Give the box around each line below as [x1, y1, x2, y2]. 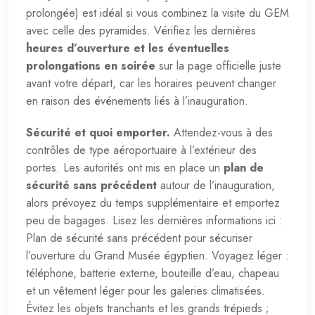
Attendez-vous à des [170, 124, 273, 141]
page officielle [188, 57, 256, 74]
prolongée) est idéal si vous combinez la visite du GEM [26, 4, 289, 21]
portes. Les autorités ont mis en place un [26, 159, 224, 176]
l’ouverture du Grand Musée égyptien [26, 247, 205, 264]
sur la [155, 57, 188, 74]
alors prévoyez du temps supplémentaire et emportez [26, 194, 280, 211]
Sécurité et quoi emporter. [26, 124, 170, 141]
